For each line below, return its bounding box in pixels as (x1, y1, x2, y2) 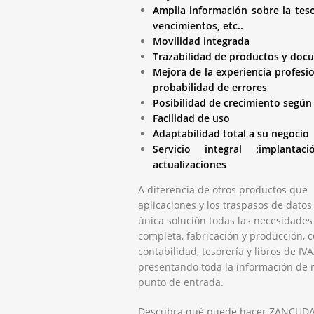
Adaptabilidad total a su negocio (152, 126, 309, 140)
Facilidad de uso (152, 111, 230, 125)
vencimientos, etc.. (152, 18, 243, 32)
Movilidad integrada (152, 34, 250, 48)
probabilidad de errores (152, 80, 267, 94)
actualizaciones (152, 157, 226, 171)
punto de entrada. (137, 275, 224, 289)
